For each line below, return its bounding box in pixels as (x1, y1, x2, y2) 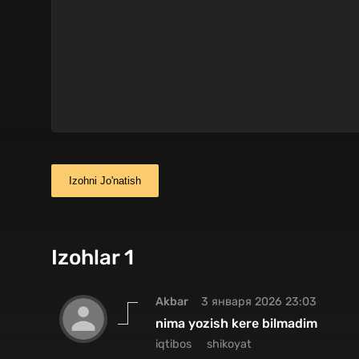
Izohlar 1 (51, 244, 134, 270)
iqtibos (155, 337, 192, 352)
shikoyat (207, 337, 252, 352)
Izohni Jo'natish (69, 174, 141, 187)
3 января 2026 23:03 (201, 294, 317, 309)
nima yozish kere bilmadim (155, 315, 317, 331)
